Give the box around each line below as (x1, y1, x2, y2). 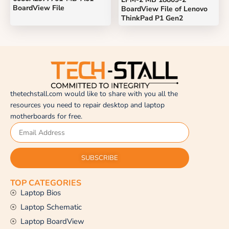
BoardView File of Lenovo (121, 4, 208, 14)
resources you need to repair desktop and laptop (10, 100, 165, 110)
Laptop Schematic (20, 202, 82, 213)
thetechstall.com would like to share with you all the (10, 89, 178, 99)
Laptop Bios (20, 188, 61, 198)
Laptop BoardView (20, 216, 84, 227)
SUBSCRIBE (81, 153, 118, 163)
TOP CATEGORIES (10, 177, 81, 189)
